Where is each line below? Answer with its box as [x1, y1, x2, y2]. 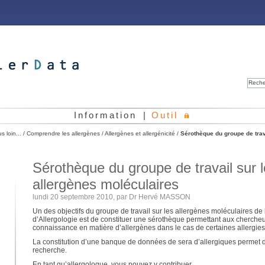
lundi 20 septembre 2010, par [32, 193, 129, 201]
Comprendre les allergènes [26, 130, 100, 137]
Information [74, 110, 137, 120]
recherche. [32, 246, 67, 254]
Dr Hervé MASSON [128, 193, 190, 201]
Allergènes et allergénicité [104, 130, 175, 137]
